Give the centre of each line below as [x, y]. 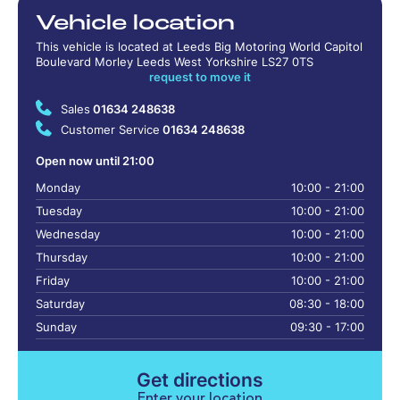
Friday [53, 280]
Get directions [200, 379]
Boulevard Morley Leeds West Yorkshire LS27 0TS [175, 62]
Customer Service [110, 129]
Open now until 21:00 [95, 161]
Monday [58, 187]
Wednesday [68, 234]
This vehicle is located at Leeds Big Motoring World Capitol [199, 46]
